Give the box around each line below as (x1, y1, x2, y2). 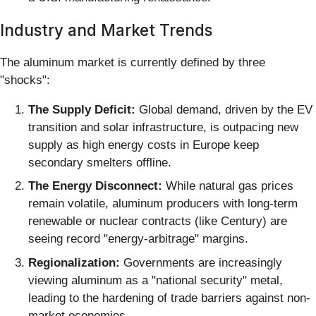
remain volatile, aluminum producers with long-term (28, 197, 298, 211)
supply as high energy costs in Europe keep (28, 138, 259, 152)
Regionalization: (28, 255, 120, 269)
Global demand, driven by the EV (135, 102, 312, 116)
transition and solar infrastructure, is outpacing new (28, 120, 298, 134)
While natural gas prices (162, 179, 293, 193)
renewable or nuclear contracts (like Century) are (28, 214, 287, 229)
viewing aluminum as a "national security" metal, (28, 273, 283, 287)
